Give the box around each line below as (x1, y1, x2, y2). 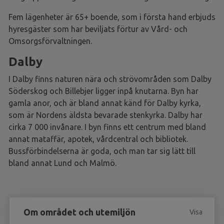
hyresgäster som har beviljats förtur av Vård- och (8, 24, 187, 33)
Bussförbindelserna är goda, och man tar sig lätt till (8, 146, 195, 155)
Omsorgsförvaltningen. (8, 36, 92, 45)
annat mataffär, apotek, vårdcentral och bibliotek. (8, 134, 188, 143)
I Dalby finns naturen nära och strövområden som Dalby (8, 74, 211, 83)
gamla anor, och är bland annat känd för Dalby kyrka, (8, 98, 201, 107)
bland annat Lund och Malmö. (8, 158, 116, 167)
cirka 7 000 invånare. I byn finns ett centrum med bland (8, 122, 206, 131)
